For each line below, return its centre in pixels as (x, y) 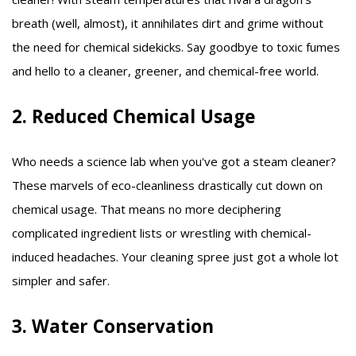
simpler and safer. (61, 280)
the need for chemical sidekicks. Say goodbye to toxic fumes (176, 46)
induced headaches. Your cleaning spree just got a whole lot (175, 256)
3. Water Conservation (113, 326)
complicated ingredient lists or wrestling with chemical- (162, 232)
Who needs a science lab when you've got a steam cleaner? (174, 161)
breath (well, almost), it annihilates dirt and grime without (168, 23)
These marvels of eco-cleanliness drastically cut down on (167, 185)
